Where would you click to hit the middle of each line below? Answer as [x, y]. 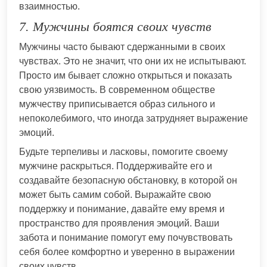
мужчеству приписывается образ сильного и [117, 104]
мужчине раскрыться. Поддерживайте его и [116, 166]
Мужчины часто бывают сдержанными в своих [122, 46]
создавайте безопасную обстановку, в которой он [128, 180]
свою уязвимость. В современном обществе [117, 89]
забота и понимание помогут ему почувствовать [126, 237]
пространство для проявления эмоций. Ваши [119, 223]
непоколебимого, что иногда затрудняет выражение [133, 118]
